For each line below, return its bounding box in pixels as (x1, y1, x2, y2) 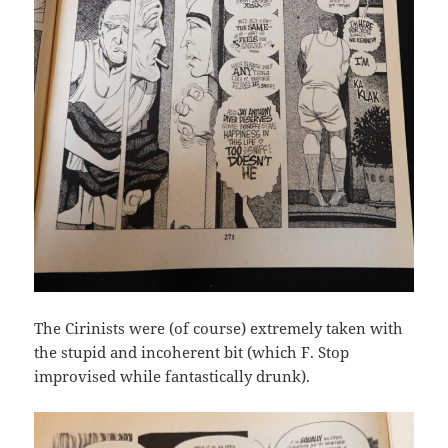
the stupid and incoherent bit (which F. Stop (34, 342, 350, 363)
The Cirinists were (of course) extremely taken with (34, 318, 404, 339)
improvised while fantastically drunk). (34, 366, 311, 387)
